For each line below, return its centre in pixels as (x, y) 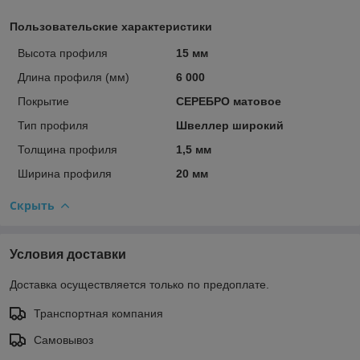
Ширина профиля (65, 173)
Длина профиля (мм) (74, 77)
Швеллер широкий (229, 125)
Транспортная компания (98, 313)
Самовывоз (63, 340)
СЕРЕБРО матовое (228, 101)
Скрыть (32, 205)
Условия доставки (68, 254)
